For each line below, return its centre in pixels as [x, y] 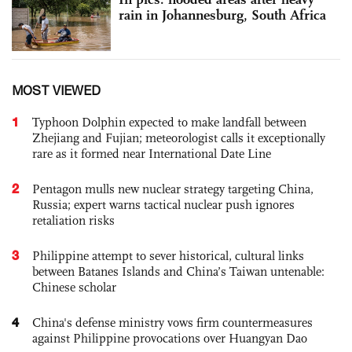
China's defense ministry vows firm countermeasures [172, 322]
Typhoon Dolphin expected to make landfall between [169, 122]
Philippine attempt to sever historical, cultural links [168, 255]
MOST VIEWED [56, 90]
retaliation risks [73, 220]
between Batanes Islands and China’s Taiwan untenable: [178, 271]
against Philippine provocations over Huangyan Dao [170, 338]
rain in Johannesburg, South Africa [222, 15]
